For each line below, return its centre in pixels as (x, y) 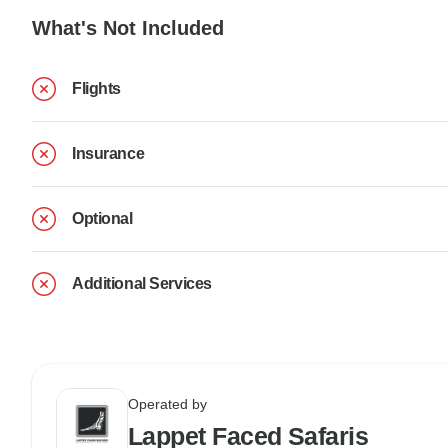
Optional (102, 219)
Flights (96, 89)
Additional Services (142, 284)
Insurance (108, 154)
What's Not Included (128, 27)
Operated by (167, 404)
